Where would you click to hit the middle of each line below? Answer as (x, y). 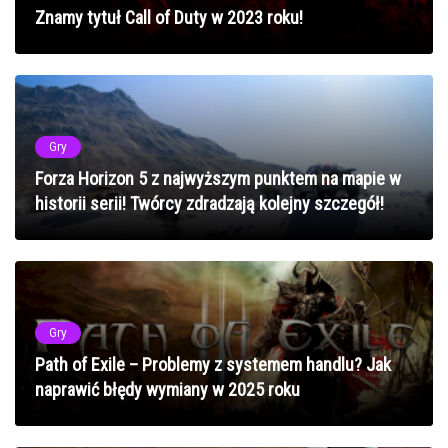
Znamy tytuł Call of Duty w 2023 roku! (169, 17)
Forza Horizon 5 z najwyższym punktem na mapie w (218, 178)
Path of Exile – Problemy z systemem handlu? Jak (213, 364)
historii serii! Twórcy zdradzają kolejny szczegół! (209, 203)
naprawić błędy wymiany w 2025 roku (167, 389)
